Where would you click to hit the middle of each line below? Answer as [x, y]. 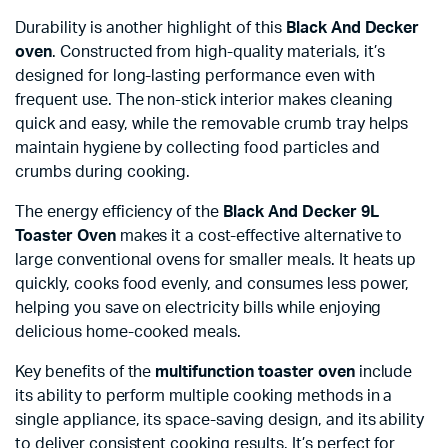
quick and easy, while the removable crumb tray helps [212, 124]
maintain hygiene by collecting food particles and [197, 148]
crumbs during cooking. [103, 172]
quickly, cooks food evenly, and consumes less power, [212, 284]
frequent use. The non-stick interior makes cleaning [204, 100]
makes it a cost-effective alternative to [259, 236]
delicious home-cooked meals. [128, 332]
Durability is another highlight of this [150, 28]
